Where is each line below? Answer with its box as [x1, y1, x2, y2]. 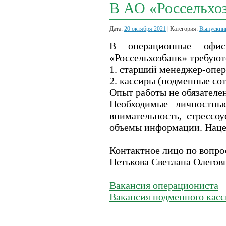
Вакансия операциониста [109, 180, 218, 191]
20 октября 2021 [124, 25, 166, 32]
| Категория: [166, 25, 199, 32]
